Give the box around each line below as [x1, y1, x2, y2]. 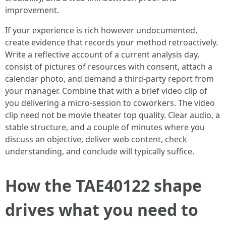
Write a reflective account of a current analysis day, [5, 49, 199, 60]
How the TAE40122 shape [5, 175, 202, 196]
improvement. [5, 5, 59, 16]
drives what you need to [5, 199, 198, 220]
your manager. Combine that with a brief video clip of [5, 85, 207, 96]
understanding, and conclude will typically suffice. [5, 146, 194, 157]
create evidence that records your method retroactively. [5, 37, 218, 48]
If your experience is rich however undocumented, [5, 25, 197, 36]
